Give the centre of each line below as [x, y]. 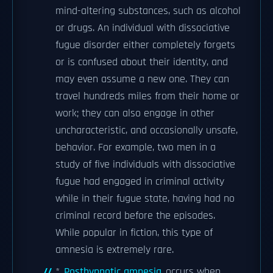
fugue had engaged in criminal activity [140, 182]
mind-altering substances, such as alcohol [148, 11]
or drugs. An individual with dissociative [143, 28]
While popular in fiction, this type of [134, 233]
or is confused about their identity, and [142, 62]
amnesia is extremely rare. [115, 250]
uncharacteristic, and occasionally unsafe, [147, 130]
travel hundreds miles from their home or [147, 96]
